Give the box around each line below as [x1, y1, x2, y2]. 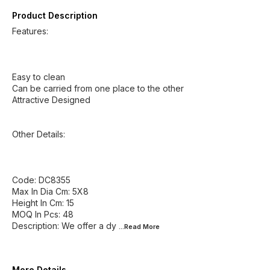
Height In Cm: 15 [12, 198, 74, 208]
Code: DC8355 [12, 175, 71, 185]
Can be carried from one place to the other [12, 83, 184, 93]
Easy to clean [12, 72, 65, 82]
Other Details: [12, 129, 65, 139]
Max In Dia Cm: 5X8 [12, 186, 89, 196]
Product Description [12, 10, 98, 20]
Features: [12, 26, 48, 36]
